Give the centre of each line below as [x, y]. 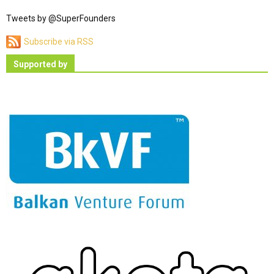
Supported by [40, 65]
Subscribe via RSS [59, 42]
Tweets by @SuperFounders [61, 19]
